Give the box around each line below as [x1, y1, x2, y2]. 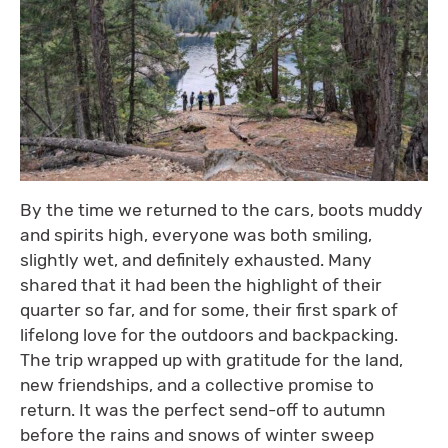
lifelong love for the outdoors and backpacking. [20, 325, 398, 346]
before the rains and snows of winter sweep [20, 425, 374, 446]
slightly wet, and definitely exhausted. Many [20, 250, 372, 271]
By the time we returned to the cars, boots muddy [20, 200, 423, 221]
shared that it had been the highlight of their [20, 275, 382, 296]
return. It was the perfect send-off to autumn [20, 400, 385, 421]
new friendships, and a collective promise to [20, 375, 374, 396]
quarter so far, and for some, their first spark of [20, 300, 398, 321]
